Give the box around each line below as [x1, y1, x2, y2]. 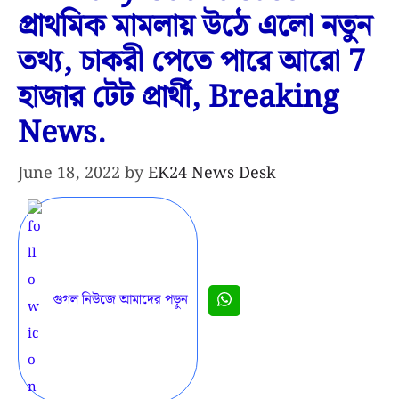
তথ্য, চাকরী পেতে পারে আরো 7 [18, 38, 365, 87]
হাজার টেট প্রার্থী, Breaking [18, 74, 338, 123]
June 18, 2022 [18, 160, 120, 187]
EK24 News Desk [148, 160, 276, 187]
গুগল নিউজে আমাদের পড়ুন [53, 289, 188, 312]
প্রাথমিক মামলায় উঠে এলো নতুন [18, 3, 372, 52]
